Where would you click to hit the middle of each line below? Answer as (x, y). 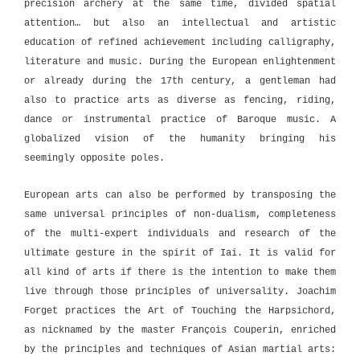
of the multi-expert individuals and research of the (180, 234)
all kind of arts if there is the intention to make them (180, 273)
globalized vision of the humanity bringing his (180, 139)
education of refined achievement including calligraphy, (180, 42)
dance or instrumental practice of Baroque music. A (180, 119)
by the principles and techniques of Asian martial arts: (180, 350)
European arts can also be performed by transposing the (180, 196)
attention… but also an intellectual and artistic (180, 23)
